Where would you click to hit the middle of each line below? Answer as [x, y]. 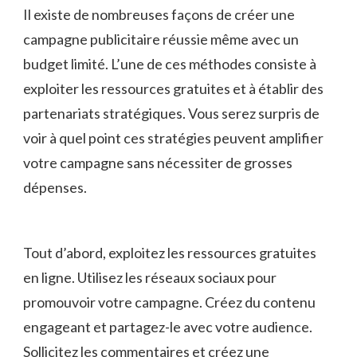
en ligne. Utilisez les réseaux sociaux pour [150, 277]
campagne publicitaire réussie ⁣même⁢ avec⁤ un [161, 39]
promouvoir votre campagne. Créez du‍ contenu [169, 302]
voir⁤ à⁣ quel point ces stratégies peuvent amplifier [173, 137]
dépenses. [55, 187]
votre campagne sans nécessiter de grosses [158, 162]
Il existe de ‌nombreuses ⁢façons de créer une [159, 14]
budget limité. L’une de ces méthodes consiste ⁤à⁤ [170, 63]
